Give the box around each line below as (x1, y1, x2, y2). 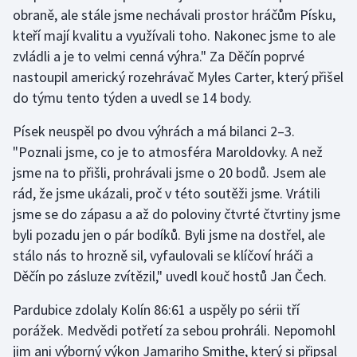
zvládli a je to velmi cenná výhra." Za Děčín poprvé (13, 47, 304, 66)
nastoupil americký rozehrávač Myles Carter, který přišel (13, 68, 343, 87)
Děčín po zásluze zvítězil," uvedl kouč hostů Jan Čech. (13, 267, 327, 286)
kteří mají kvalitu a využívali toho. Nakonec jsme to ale (13, 26, 335, 45)
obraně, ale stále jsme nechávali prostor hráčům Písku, (13, 6, 335, 25)
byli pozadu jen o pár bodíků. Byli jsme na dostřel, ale (13, 226, 325, 245)
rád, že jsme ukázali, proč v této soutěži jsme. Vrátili (13, 184, 320, 203)
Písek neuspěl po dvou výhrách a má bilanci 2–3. (13, 122, 295, 141)
